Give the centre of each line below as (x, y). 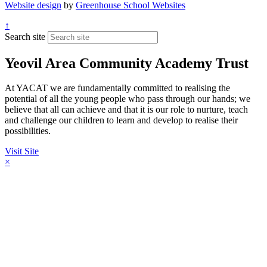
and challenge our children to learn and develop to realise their (121, 120)
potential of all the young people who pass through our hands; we (128, 99)
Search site (25, 36)
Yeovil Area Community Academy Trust (127, 63)
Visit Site (22, 151)
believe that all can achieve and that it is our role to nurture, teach (126, 110)
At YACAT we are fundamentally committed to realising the (117, 88)
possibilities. (28, 131)
